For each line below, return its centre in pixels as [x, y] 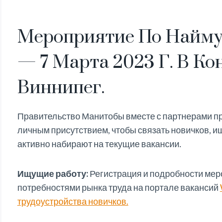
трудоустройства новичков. [73, 201]
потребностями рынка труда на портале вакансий [118, 188]
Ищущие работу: [53, 174]
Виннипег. [61, 88]
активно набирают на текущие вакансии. [99, 144]
